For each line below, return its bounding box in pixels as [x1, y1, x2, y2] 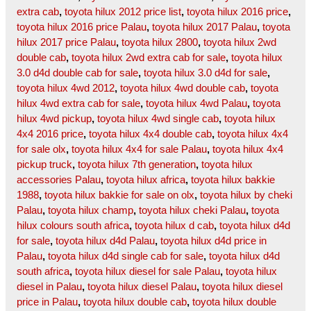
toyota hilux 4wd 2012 [17, 82, 115, 94]
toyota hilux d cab [135, 219, 214, 232]
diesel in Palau [17, 280, 82, 293]
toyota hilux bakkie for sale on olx [44, 189, 194, 201]
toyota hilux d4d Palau [56, 235, 155, 247]
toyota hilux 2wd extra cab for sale [72, 51, 226, 64]
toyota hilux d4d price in [160, 235, 267, 247]
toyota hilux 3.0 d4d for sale [144, 67, 267, 79]
